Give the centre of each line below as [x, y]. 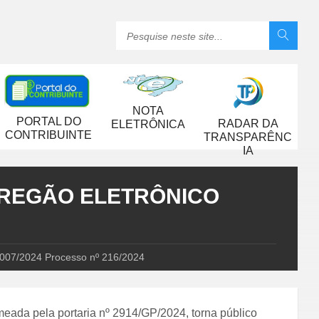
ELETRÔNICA [148, 125]
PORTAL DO [48, 122]
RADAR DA [248, 124]
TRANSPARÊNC [248, 137]
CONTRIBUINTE [48, 135]
